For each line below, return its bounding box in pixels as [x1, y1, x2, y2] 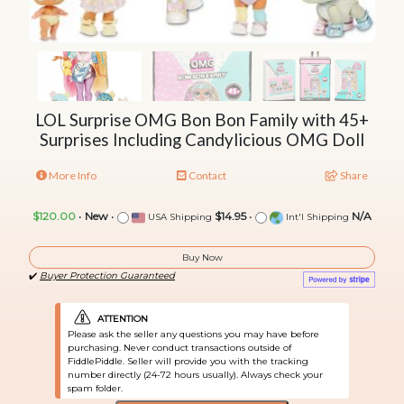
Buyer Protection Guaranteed [40, 269, 175, 281]
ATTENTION [96, 312, 148, 325]
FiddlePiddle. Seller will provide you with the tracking [67, 354, 308, 367]
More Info [47, 169, 96, 183]
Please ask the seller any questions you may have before [67, 327, 319, 340]
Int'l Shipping [283, 211, 349, 224]
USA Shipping [145, 211, 212, 224]
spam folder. [67, 381, 123, 394]
